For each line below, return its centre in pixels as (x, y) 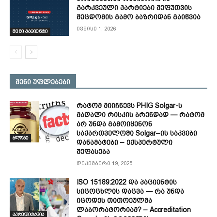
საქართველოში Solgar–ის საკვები (137, 133)
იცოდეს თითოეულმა (115, 200)
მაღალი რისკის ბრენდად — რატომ (141, 115)
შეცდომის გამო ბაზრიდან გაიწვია (139, 17)
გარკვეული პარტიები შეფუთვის (134, 8)
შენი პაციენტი (30, 31)
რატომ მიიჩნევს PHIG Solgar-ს (130, 105)
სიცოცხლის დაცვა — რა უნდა (131, 191)
